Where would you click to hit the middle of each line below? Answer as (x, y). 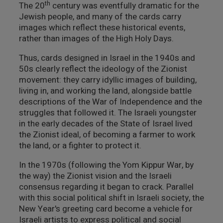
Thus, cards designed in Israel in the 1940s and (107, 58)
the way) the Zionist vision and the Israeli (95, 176)
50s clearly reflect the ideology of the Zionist (103, 69)
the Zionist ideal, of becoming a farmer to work (107, 135)
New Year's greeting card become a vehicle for (106, 209)
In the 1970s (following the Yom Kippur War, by (106, 165)
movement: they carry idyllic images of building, (108, 80)
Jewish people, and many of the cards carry (100, 17)
